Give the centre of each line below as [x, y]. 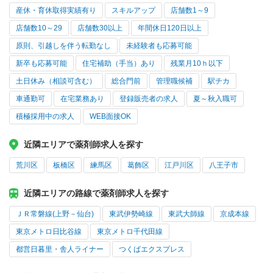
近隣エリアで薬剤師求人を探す [83, 145]
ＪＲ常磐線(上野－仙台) [55, 214]
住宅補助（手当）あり [119, 64]
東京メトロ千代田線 [130, 232]
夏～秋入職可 [215, 99]
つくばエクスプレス [152, 250]
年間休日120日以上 [170, 28]
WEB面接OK [110, 117]
